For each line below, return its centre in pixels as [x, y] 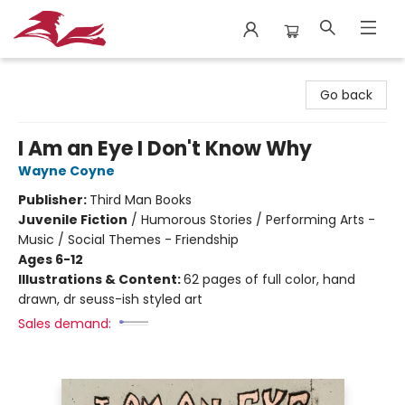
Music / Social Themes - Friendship [128, 240]
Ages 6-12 [51, 259]
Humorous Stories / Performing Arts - [258, 220]
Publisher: [54, 200]
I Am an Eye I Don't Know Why [165, 149]
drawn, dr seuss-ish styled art [110, 299]
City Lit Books [55, 75]
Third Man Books [141, 200]
